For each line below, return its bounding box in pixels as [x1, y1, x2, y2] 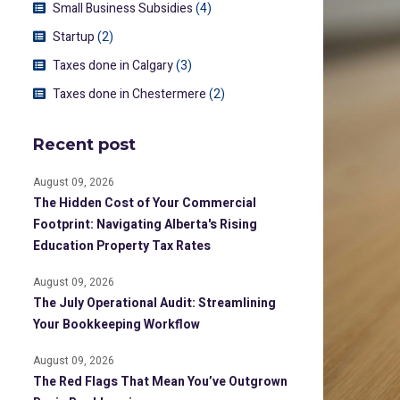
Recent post [33, 135, 136, 154]
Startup [53, 28, 95, 46]
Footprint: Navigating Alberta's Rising [33, 215, 257, 234]
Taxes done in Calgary [53, 56, 173, 75]
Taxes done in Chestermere [53, 85, 206, 104]
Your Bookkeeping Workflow [33, 315, 200, 334]
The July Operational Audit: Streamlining [33, 294, 276, 312]
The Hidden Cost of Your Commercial [33, 194, 256, 212]
